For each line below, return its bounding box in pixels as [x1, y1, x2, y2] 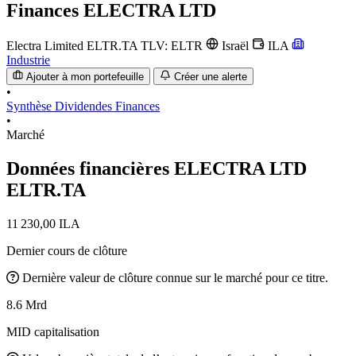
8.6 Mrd [6, 297, 47, 311]
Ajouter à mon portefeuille [26, 71, 145, 83]
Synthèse [6, 99, 55, 114]
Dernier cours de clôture [6, 243, 127, 257]
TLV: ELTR [141, 38, 206, 52]
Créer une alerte [173, 71, 247, 83]
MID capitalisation [6, 324, 99, 339]
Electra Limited [6, 38, 83, 52]
